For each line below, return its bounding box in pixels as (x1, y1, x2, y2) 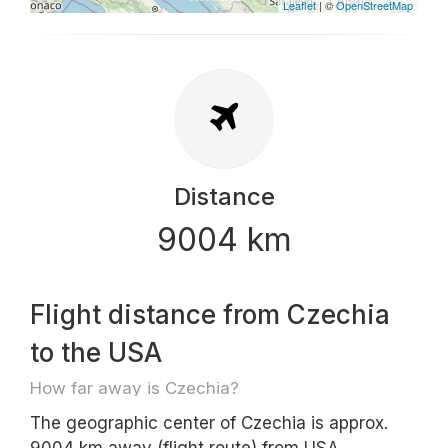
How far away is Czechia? (30, 378, 239, 398)
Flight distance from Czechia (30, 299, 390, 330)
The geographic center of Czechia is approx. (30, 413, 388, 433)
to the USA (30, 337, 162, 368)
